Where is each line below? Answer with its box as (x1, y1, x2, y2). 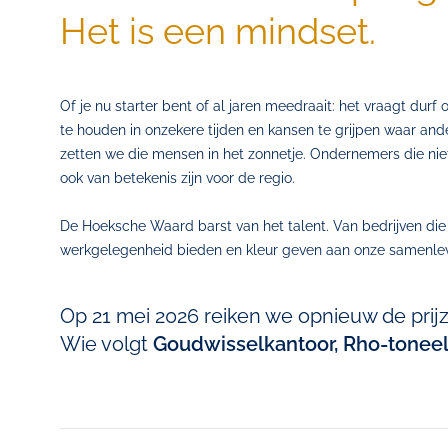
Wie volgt (60, 332, 153, 356)
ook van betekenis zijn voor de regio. (60, 170, 295, 186)
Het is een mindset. (60, 10, 376, 52)
